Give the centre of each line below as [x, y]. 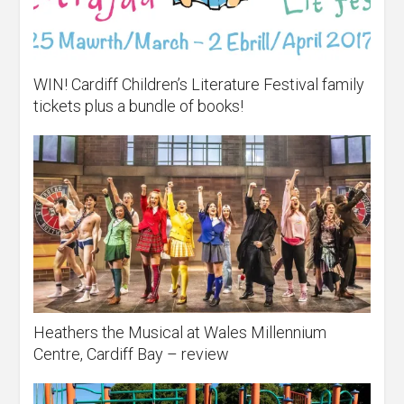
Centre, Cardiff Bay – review [132, 354]
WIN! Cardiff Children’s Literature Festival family [199, 84]
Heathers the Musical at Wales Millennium [180, 333]
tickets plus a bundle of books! [139, 106]
